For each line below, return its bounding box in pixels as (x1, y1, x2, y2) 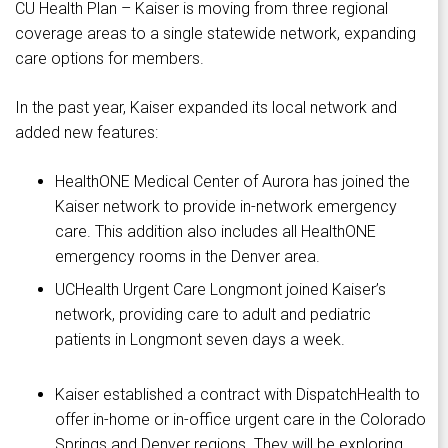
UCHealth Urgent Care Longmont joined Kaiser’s (55, 279, 386, 299)
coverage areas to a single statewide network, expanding (15, 23, 416, 43)
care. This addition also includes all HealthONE (55, 221, 376, 241)
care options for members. (15, 48, 204, 68)
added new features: (15, 122, 158, 142)
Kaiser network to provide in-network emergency (55, 196, 397, 216)
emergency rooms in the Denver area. (55, 246, 320, 266)
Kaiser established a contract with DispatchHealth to (55, 384, 420, 404)
